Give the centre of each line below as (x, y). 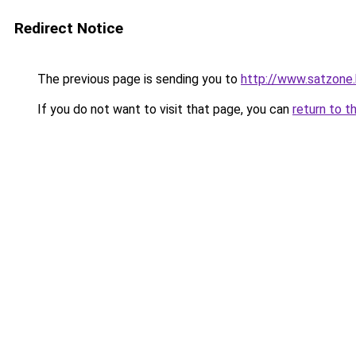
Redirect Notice (69, 28)
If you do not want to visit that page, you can (163, 109)
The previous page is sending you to (137, 79)
